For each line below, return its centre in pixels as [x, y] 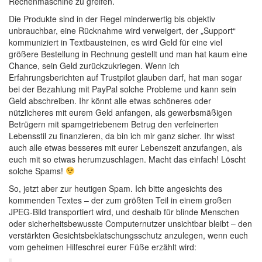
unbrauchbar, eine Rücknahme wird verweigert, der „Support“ [122, 30]
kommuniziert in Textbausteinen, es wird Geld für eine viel [116, 42]
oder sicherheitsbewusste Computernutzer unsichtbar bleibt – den [130, 223]
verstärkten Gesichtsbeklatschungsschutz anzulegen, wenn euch [128, 235]
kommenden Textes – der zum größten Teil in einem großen [120, 200]
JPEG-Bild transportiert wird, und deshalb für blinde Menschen [124, 212]
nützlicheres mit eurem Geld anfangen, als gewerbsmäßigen [120, 112]
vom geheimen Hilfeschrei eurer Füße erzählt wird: [103, 247]
